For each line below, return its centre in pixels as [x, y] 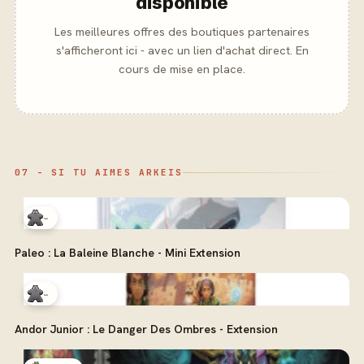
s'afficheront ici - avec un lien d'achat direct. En [182, 50]
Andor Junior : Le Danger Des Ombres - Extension [146, 329]
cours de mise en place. [182, 68]
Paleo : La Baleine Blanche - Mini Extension [128, 253]
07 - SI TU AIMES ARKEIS [99, 172]
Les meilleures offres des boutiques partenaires [182, 31]
